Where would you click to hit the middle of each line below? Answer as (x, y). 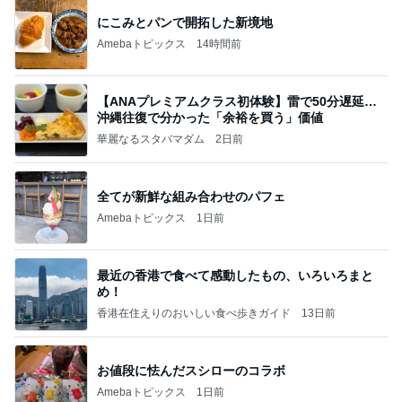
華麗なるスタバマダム (151, 139)
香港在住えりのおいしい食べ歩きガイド (194, 313)
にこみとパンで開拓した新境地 (185, 22)
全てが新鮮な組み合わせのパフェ (191, 196)
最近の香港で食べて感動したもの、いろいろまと (235, 275)
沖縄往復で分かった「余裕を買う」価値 (210, 117)
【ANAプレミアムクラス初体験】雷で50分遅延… (237, 101)
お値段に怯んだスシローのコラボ (191, 370)
